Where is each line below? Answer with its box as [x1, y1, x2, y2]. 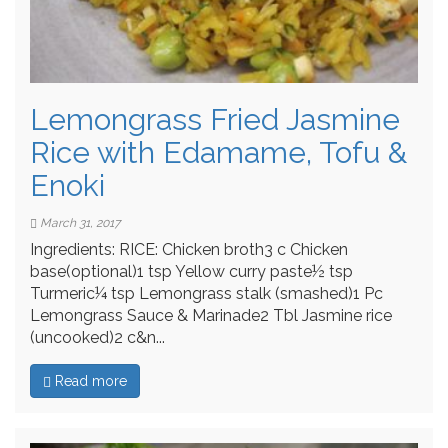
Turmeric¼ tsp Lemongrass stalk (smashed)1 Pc [30, 283, 383, 303]
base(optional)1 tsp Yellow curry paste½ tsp [30, 261, 353, 281]
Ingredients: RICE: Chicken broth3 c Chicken [30, 239, 348, 259]
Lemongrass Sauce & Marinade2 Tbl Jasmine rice [30, 305, 392, 325]
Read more [51, 372, 127, 389]
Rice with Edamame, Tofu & [30, 134, 407, 170]
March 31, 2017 [37, 215, 120, 230]
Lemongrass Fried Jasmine [30, 101, 400, 137]
